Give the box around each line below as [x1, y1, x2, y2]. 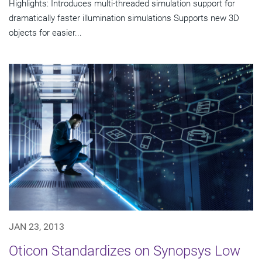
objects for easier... [9, 27, 82, 39]
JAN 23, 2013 [9, 221, 64, 233]
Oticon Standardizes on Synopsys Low [9, 243, 240, 260]
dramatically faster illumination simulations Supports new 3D [9, 13, 239, 24]
